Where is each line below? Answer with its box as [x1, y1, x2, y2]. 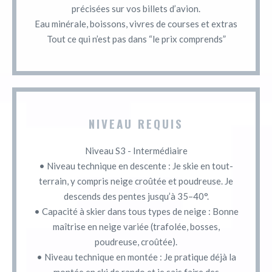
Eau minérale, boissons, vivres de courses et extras [35, 18, 237, 29]
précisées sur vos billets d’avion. [72, 2, 200, 14]
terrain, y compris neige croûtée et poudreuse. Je [39, 175, 233, 186]
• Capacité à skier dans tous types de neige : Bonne [33, 205, 239, 217]
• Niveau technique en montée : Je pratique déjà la [36, 251, 236, 262]
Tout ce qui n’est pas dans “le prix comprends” [46, 33, 226, 44]
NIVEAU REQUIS [89, 114, 183, 132]
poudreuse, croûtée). [95, 236, 177, 247]
